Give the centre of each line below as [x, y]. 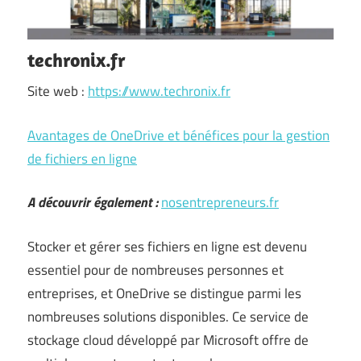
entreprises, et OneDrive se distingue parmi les [164, 293]
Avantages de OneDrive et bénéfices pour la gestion [178, 135]
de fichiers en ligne [82, 158]
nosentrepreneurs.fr [220, 202]
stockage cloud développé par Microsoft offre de [168, 340]
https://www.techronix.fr [159, 91]
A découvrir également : [93, 202]
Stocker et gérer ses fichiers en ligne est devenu [167, 246]
